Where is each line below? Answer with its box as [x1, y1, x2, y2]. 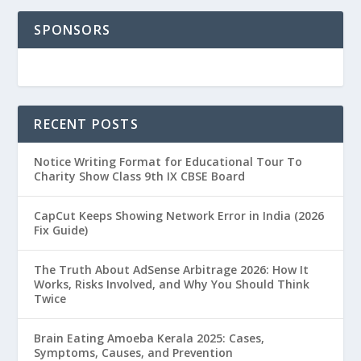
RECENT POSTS [34, 115, 139, 134]
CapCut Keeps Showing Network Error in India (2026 [34, 208, 325, 224]
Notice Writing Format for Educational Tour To [34, 154, 303, 170]
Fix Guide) [34, 222, 89, 239]
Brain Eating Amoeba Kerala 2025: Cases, [34, 330, 265, 346]
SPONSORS [34, 21, 111, 39]
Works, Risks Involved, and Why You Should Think [34, 276, 310, 293]
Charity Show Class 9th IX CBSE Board [34, 168, 246, 185]
